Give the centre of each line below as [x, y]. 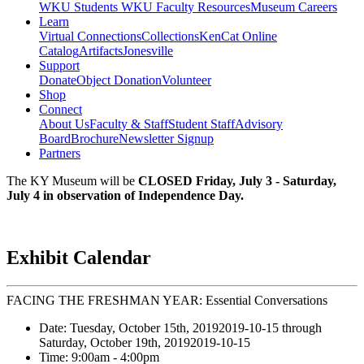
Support [59, 66]
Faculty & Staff [129, 124]
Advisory [259, 124]
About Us [64, 124]
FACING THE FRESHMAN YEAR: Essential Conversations [167, 301]
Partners [60, 154]
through [300, 328]
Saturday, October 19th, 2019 [115, 343]
